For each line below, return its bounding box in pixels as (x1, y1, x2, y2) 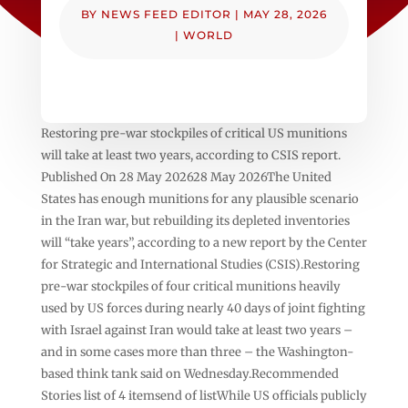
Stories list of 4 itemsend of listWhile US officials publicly (40, 387, 367, 403)
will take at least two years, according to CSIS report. (40, 147, 341, 163)
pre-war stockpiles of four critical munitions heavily (40, 278, 341, 294)
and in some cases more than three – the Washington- (40, 343, 354, 360)
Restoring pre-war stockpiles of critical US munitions (40, 125, 347, 141)
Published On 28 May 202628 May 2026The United (40, 168, 331, 185)
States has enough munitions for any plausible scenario (40, 190, 359, 207)
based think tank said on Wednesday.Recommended (40, 365, 339, 382)
